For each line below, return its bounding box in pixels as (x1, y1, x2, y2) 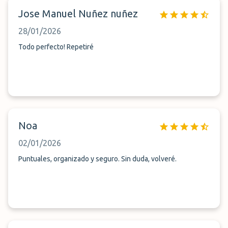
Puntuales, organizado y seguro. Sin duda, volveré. (18, 155, 177, 163)
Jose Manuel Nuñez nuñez (18, 8, 138, 19)
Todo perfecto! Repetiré (18, 43, 94, 51)
